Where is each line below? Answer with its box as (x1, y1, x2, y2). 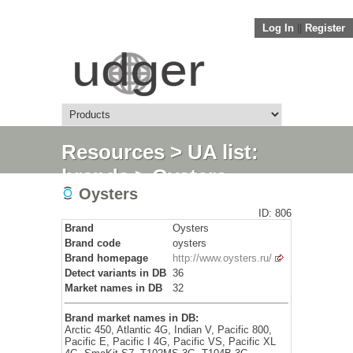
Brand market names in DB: (65, 312, 199, 324)
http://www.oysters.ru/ (173, 252, 272, 264)
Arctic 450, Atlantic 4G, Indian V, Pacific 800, (65, 324, 272, 336)
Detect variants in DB (65, 267, 166, 279)
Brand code (65, 237, 121, 249)
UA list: (188, 140, 258, 164)
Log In (262, 22, 294, 34)
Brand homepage (65, 252, 148, 264)
